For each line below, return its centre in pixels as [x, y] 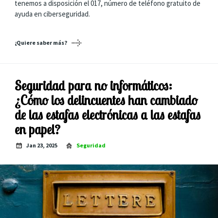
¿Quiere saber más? [41, 43]
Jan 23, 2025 [42, 145]
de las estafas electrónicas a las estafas [108, 115]
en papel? [37, 129]
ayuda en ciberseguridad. [52, 14]
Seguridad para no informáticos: [93, 85]
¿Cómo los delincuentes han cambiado [106, 100]
